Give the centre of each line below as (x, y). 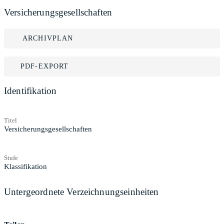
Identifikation (30, 91)
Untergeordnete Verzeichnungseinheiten (81, 191)
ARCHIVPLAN (48, 38)
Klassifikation (25, 166)
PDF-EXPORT (45, 66)
